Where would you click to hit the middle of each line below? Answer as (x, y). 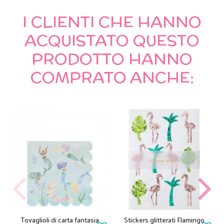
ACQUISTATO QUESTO (112, 40)
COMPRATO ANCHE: (112, 77)
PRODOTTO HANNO (112, 59)
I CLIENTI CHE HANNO (112, 22)
